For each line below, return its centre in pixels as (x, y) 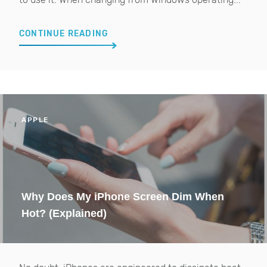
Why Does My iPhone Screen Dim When (123, 197)
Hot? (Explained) (64, 213)
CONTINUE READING (64, 34)
